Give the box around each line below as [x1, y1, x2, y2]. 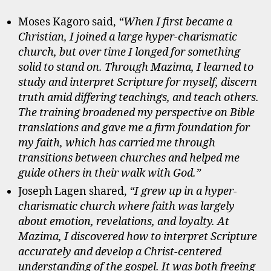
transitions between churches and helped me [18, 151, 240, 165]
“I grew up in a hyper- [129, 184, 237, 198]
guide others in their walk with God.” [18, 166, 201, 180]
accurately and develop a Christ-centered [18, 244, 221, 259]
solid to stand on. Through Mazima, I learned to [18, 60, 253, 74]
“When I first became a [119, 15, 232, 29]
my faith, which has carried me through [18, 135, 215, 150]
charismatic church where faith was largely [18, 199, 235, 214]
